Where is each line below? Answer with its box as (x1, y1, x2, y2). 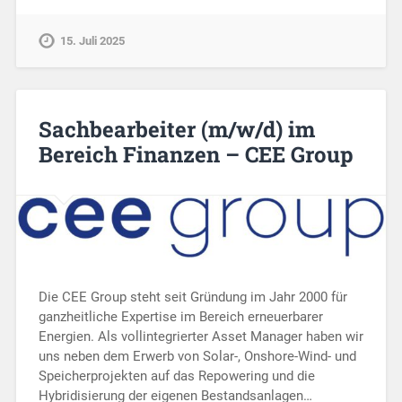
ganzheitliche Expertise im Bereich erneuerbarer (38, 308, 323, 325)
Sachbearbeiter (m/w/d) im (38, 115, 315, 144)
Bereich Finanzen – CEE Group (38, 140, 354, 170)
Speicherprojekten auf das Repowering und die (38, 367, 315, 384)
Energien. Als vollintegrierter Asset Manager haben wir (38, 328, 363, 345)
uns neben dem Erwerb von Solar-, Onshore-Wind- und (38, 347, 356, 364)
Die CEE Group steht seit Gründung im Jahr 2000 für (38, 288, 347, 305)
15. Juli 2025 (59, 33, 125, 48)
